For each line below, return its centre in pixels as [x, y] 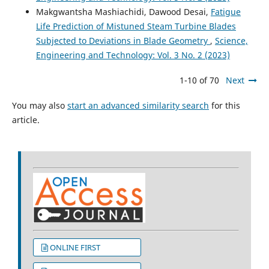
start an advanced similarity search [138, 106]
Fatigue [225, 12]
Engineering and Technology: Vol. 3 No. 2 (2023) [133, 55]
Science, [231, 41]
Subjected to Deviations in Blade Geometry [123, 41]
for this [224, 106]
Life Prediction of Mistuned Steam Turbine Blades [136, 26]
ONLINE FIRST [92, 248]
